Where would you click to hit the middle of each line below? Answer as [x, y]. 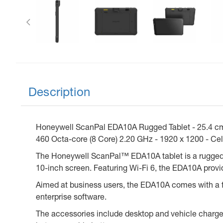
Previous [47, 6]
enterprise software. [72, 197]
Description [59, 92]
